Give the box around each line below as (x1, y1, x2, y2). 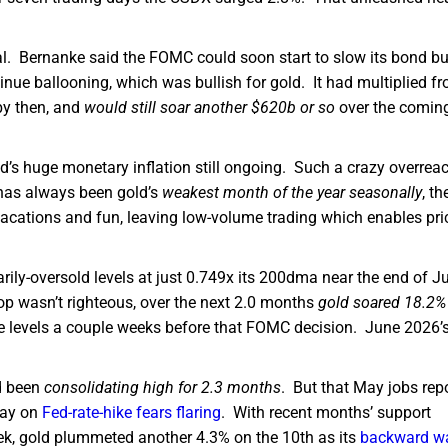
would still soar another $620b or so (84, 98, 335, 118)
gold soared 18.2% (318, 293, 446, 313)
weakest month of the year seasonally (162, 183, 422, 203)
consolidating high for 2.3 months (44, 378, 281, 398)
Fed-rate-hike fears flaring (42, 403, 221, 423)
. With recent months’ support (221, 403, 431, 423)
